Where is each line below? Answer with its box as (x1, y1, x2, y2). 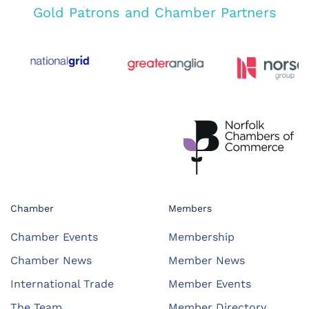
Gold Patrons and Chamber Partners (32, 3, 277, 21)
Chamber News (10, 253, 92, 267)
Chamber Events (10, 230, 98, 243)
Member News (168, 253, 245, 267)
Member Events (168, 277, 251, 290)
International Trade (10, 277, 114, 290)
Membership (168, 230, 235, 243)
